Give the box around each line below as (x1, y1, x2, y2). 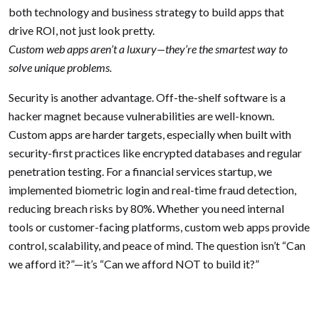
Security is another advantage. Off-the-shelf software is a (9, 90, 286, 104)
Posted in (9, 273, 56, 288)
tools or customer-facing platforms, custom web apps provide (9, 219, 310, 234)
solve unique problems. (9, 60, 112, 74)
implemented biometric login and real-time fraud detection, (9, 182, 296, 197)
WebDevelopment (201, 273, 291, 288)
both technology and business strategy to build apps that (9, 4, 284, 19)
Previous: (9, 289, 54, 303)
